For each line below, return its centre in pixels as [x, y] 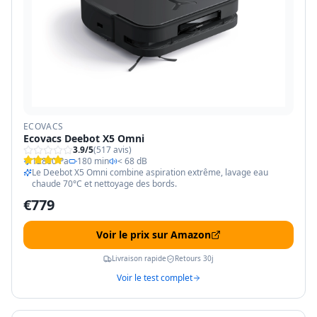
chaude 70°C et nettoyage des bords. [104, 184]
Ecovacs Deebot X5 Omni [84, 139]
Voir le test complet [154, 278]
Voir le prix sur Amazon [154, 235]
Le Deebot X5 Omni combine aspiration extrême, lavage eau [150, 173]
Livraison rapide [139, 259]
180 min [93, 161]
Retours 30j [194, 259]
